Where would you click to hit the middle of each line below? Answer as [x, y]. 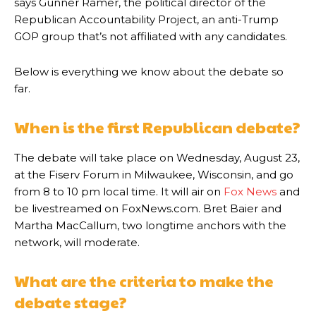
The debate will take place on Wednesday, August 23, [157, 158]
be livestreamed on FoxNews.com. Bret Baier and [148, 209]
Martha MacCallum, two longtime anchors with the [150, 226]
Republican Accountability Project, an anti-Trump [146, 20]
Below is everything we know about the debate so [149, 72]
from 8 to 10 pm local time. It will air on [119, 192]
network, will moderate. [77, 243]
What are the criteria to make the [144, 281]
